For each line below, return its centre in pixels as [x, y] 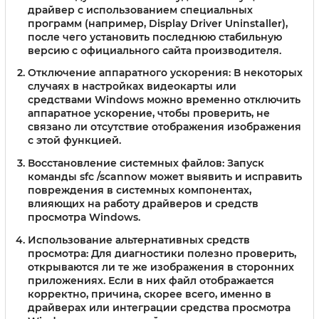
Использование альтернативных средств [139, 240]
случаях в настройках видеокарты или [132, 87]
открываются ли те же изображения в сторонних [161, 267]
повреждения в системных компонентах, [140, 190]
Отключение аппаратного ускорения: [129, 73]
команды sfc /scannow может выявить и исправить [165, 177]
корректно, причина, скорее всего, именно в [150, 294]
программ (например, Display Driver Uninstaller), [158, 23]
